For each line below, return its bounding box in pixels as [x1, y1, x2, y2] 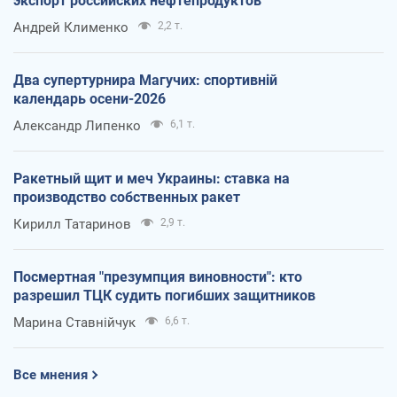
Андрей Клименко [13, 19, 128, 35]
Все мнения [13, 366, 88, 383]
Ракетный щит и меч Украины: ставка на [13, 169, 290, 187]
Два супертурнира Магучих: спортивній [13, 71, 277, 89]
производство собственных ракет [13, 188, 240, 206]
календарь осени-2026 [13, 90, 166, 107]
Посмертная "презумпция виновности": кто [13, 268, 302, 285]
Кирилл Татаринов [13, 215, 131, 232]
